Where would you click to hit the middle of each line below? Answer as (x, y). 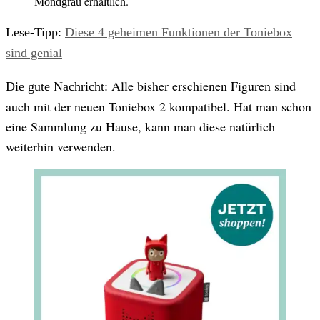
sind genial (34, 52)
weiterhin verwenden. (61, 146)
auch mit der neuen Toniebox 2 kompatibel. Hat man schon (159, 106)
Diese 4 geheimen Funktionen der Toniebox (179, 32)
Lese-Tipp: (34, 32)
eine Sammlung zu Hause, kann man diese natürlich (140, 126)
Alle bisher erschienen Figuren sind (202, 85)
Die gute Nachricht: (57, 86)
